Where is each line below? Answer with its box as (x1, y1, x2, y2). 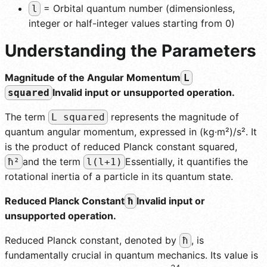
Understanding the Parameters (5, 40, 256, 61)
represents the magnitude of (108, 110, 239, 123)
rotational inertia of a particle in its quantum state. (5, 170, 233, 182)
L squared (51, 111, 105, 123)
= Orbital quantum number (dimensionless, (41, 2, 235, 14)
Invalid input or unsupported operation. (52, 86, 235, 98)
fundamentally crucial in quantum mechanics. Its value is (5, 249, 258, 261)
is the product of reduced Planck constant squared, (5, 140, 237, 153)
